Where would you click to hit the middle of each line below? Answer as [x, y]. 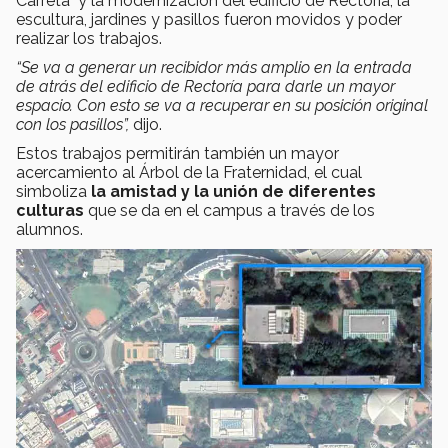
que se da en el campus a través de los [231, 211]
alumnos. [49, 230]
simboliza [51, 192]
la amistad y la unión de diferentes [231, 192]
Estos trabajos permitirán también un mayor [177, 154]
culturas [52, 211]
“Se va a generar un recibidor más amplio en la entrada [214, 68]
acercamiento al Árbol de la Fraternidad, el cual [189, 173]
